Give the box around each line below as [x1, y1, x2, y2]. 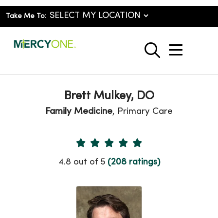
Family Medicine [45, 107, 112, 116]
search [151, 48, 199, 63]
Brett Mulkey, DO [64, 91, 154, 102]
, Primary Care [112, 107, 173, 116]
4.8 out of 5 [58, 158, 108, 166]
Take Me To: [6, 13, 46, 19]
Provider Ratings [67, 157, 150, 168]
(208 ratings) [107, 158, 160, 166]
